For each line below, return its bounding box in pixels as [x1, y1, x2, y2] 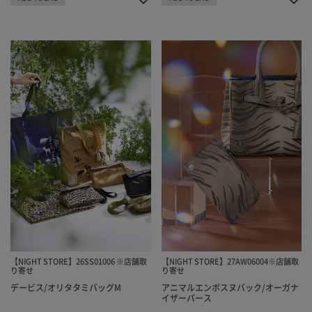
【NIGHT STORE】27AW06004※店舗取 [161, 255, 299, 267]
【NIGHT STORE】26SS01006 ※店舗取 [10, 255, 147, 267]
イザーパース [161, 291, 212, 304]
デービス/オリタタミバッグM [10, 281, 121, 293]
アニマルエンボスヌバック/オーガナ [161, 281, 299, 293]
